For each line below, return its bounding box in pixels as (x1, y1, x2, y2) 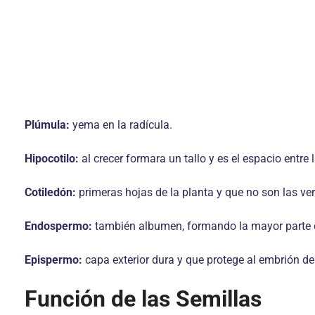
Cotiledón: (25, 186, 76, 199)
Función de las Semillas (25, 285, 262, 312)
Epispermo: (25, 253, 85, 266)
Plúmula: (25, 118, 72, 131)
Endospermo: (25, 219, 95, 233)
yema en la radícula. (72, 118, 172, 131)
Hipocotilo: (25, 152, 82, 165)
